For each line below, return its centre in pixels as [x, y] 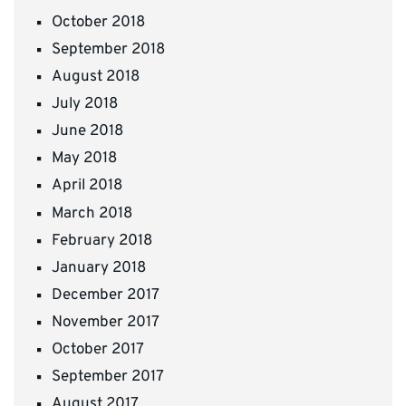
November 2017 [106, 322]
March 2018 [92, 213]
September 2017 [108, 377]
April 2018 [87, 186]
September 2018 [108, 49]
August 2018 [96, 77]
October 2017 [98, 350]
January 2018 [99, 268]
